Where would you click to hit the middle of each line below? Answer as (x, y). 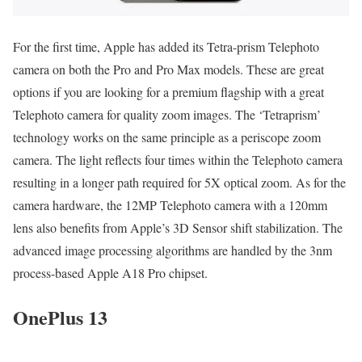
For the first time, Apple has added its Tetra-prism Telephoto (166, 47)
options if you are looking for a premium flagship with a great (168, 92)
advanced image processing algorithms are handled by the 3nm (173, 250)
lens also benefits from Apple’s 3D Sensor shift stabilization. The (178, 228)
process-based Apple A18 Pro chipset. (112, 273)
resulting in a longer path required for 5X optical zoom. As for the (179, 183)
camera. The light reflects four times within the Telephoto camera (178, 160)
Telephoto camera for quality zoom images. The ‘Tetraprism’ (167, 115)
